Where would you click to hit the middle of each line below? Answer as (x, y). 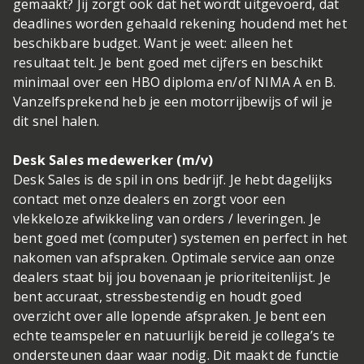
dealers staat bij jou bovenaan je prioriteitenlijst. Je (172, 277)
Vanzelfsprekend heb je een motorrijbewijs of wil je (173, 102)
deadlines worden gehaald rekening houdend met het (180, 24)
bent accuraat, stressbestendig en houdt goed (157, 297)
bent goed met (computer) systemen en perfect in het (180, 238)
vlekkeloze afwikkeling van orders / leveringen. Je (167, 219)
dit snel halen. (58, 121)
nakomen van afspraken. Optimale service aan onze (174, 258)
